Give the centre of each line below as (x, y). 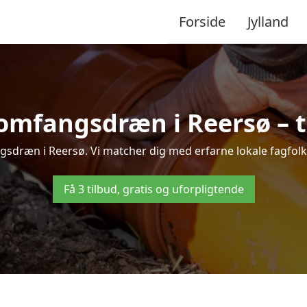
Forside (202, 21)
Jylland (268, 21)
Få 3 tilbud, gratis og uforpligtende (153, 189)
